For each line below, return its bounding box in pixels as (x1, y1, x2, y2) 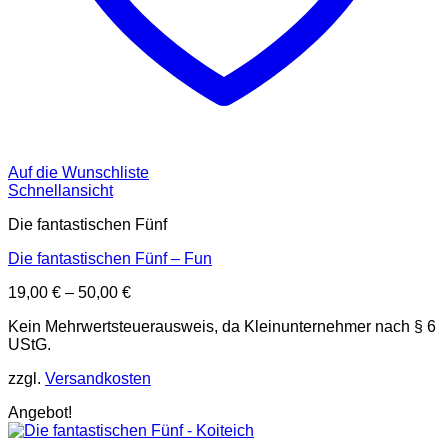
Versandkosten (45, 370, 151, 388)
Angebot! (8, 404, 72, 422)
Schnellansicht (8, 182, 113, 200)
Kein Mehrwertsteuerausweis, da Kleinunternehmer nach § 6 (8, 318, 436, 336)
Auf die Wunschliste (8, 164, 149, 182)
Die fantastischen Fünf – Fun (8, 250, 212, 268)
